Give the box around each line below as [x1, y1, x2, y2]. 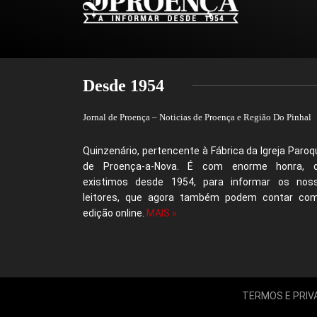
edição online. [83, 207, 146, 219]
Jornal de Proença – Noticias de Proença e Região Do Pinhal [83, 111, 311, 122]
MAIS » [146, 207, 177, 219]
